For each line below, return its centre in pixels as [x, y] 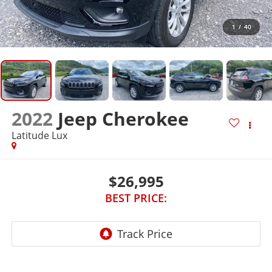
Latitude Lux [39, 136]
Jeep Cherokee [123, 119]
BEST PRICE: [136, 198]
